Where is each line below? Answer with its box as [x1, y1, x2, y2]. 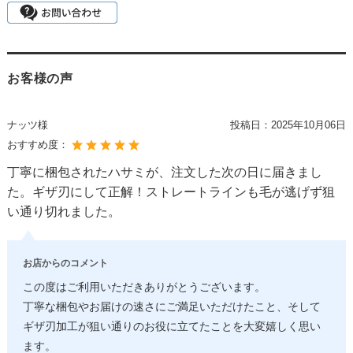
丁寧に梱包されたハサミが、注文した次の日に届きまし [6, 165, 322, 180]
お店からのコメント [22, 258, 108, 269]
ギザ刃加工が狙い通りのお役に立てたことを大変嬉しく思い [22, 321, 321, 333]
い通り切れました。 [6, 205, 121, 219]
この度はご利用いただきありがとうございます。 [22, 281, 266, 294]
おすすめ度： [6, 139, 72, 151]
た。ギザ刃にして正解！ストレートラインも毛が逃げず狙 [6, 185, 335, 199]
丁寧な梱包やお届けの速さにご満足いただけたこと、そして [22, 301, 321, 314]
